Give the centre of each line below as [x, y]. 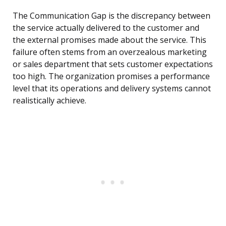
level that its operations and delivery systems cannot [112, 89]
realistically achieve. [49, 101]
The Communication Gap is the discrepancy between [111, 16]
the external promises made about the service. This [109, 40]
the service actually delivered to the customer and [106, 28]
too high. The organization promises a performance [111, 76]
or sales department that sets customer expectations [113, 64]
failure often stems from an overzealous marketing [110, 52]
